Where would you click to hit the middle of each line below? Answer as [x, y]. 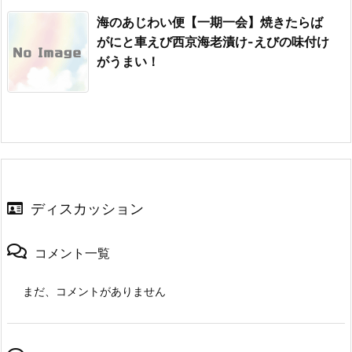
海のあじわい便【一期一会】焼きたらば [210, 22]
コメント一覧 [72, 253]
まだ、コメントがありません [94, 291]
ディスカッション [87, 209]
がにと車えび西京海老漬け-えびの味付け [213, 42]
